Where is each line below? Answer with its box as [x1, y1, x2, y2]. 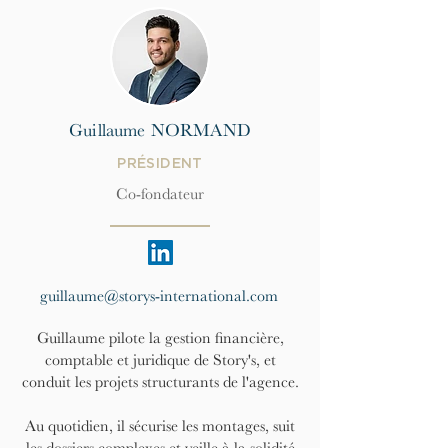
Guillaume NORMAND [68, 120, 252, 140]
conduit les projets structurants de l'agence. [21, 373, 299, 391]
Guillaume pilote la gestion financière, [36, 329, 284, 347]
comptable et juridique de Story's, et [44, 351, 276, 369]
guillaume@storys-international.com [40, 287, 278, 305]
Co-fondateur [116, 185, 204, 203]
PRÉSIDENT [117, 157, 203, 171]
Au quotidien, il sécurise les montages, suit [25, 417, 295, 435]
